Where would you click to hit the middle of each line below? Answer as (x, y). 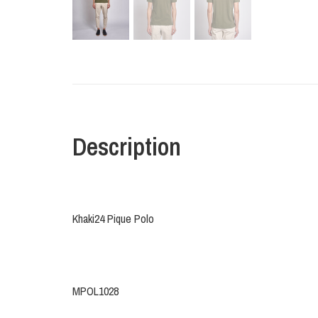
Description (127, 147)
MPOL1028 (95, 291)
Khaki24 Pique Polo (113, 219)
